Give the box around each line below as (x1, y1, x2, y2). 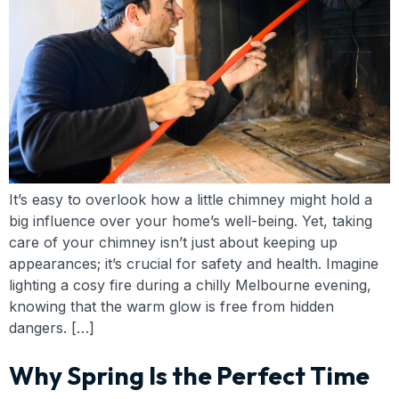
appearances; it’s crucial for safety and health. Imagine (9, 254, 379, 273)
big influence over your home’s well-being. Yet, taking (9, 211, 372, 230)
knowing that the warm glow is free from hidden (9, 297, 334, 315)
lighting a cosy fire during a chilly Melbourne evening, (9, 275, 371, 294)
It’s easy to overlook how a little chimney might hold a (9, 190, 372, 208)
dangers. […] (9, 318, 94, 337)
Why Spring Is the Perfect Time (9, 359, 370, 391)
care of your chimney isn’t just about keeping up (9, 232, 338, 251)
